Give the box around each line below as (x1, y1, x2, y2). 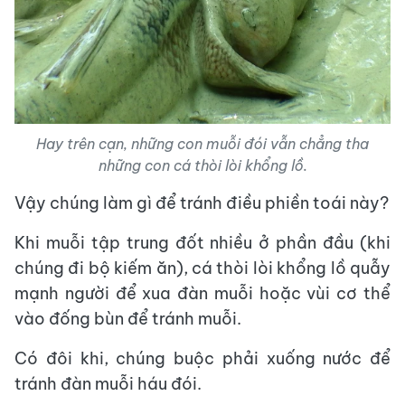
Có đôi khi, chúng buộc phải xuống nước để (14, 347, 391, 369)
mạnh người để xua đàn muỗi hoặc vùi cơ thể (14, 282, 391, 304)
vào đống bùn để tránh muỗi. (14, 307, 241, 329)
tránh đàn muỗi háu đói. (14, 372, 202, 394)
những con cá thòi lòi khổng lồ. (98, 155, 307, 174)
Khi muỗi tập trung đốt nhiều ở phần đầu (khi (14, 231, 391, 253)
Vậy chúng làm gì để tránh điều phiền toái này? (14, 192, 389, 213)
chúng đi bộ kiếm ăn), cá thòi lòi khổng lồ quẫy (14, 257, 391, 278)
